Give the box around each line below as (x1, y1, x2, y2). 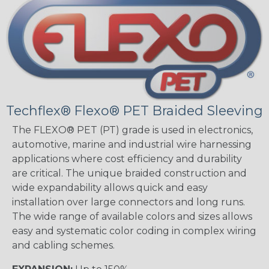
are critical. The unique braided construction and (12, 167, 247, 179)
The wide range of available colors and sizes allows (12, 210, 252, 222)
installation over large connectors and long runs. (12, 196, 245, 208)
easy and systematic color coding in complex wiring (12, 225, 256, 237)
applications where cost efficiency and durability (12, 153, 242, 165)
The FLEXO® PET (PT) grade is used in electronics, (12, 124, 253, 136)
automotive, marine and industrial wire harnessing (12, 138, 252, 150)
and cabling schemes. (12, 239, 115, 251)
